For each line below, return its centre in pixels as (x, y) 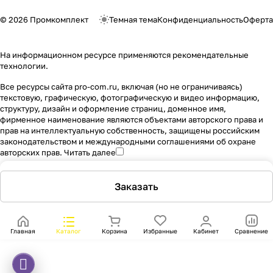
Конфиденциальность (200, 19)
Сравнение (251, 231)
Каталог (69, 231)
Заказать (136, 186)
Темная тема (133, 19)
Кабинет (206, 231)
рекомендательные (211, 55)
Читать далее (90, 152)
